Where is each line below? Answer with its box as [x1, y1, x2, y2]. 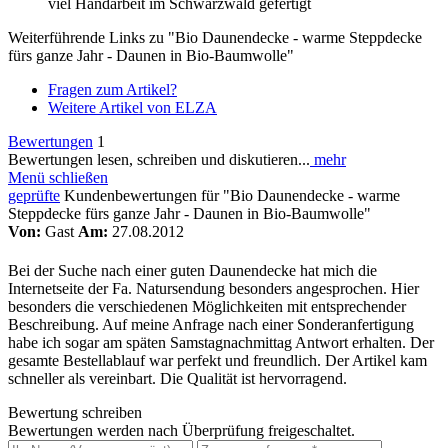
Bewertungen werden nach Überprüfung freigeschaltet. [8, 422, 355, 440]
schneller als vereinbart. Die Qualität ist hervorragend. [8, 370, 347, 388]
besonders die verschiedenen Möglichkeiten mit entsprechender [8, 298, 406, 316]
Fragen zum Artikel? [48, 80, 177, 98]
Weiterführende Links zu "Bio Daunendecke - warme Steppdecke [8, 28, 422, 46]
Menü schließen [8, 168, 108, 186]
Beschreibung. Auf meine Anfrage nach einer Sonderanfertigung [8, 316, 414, 334]
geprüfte [8, 186, 60, 204]
